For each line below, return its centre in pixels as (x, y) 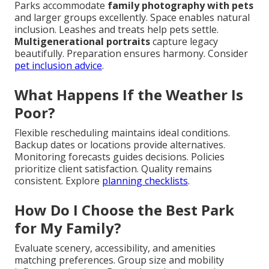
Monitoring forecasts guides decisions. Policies (119, 157)
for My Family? (68, 228)
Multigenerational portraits (82, 42)
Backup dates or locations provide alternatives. (120, 145)
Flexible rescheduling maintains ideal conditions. (122, 133)
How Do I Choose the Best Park (124, 210)
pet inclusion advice (58, 66)
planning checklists (145, 181)
